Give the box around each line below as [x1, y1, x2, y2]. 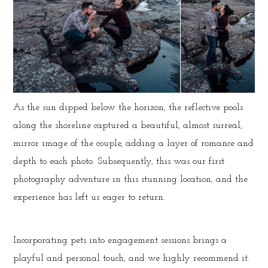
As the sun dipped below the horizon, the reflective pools [13, 102, 243, 112]
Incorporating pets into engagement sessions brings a [13, 235, 227, 245]
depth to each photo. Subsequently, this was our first [13, 156, 225, 166]
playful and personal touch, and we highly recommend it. [13, 253, 250, 263]
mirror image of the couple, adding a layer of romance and [13, 138, 254, 148]
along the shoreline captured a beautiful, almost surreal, [13, 120, 243, 130]
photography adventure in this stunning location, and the [13, 174, 248, 184]
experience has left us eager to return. [13, 192, 166, 202]
